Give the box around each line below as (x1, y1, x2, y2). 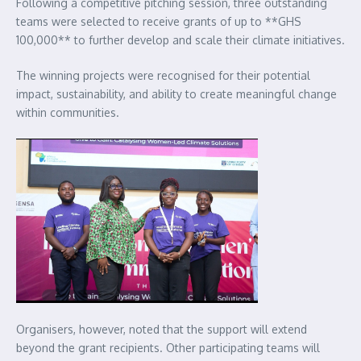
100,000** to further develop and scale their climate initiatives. (16, 33, 345, 48)
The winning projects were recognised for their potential (16, 68, 310, 83)
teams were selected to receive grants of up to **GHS (16, 15, 301, 29)
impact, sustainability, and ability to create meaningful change (16, 87, 337, 102)
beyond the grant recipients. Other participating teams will (16, 341, 320, 355)
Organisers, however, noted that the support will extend (16, 322, 307, 337)
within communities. (16, 106, 119, 120)
